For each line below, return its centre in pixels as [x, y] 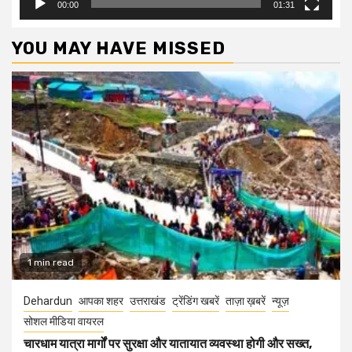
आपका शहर [101, 301]
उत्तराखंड [148, 301]
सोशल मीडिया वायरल [64, 322]
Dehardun [48, 301]
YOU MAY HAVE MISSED [119, 49]
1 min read [51, 263]
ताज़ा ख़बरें [246, 301]
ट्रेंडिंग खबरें [196, 301]
